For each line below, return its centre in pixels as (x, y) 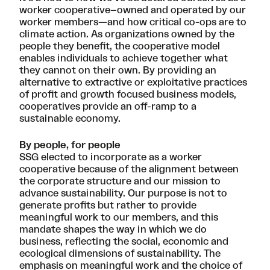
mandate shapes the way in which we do (113, 230)
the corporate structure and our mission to (120, 182)
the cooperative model (166, 47)
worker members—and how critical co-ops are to (133, 23)
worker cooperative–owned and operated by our (133, 11)
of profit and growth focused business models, (128, 95)
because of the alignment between (158, 170)
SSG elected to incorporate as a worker (111, 158)
